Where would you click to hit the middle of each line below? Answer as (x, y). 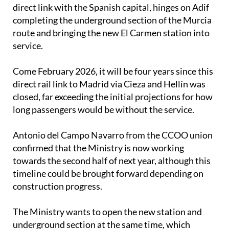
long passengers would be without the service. (104, 110)
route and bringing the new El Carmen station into (111, 33)
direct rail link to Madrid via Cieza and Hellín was (109, 84)
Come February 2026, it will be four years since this (113, 71)
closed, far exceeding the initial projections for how (113, 97)
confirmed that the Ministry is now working (98, 148)
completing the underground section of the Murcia (112, 20)
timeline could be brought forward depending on (108, 174)
